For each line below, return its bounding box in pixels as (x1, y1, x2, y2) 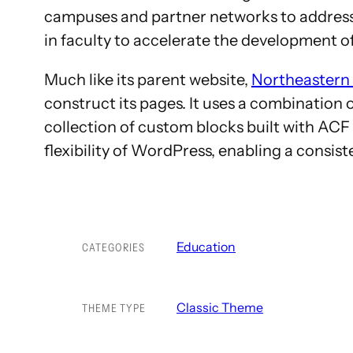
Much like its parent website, (44, 70, 251, 90)
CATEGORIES (82, 240, 145, 255)
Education (176, 239, 236, 255)
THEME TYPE (82, 301, 146, 316)
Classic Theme (176, 299, 263, 316)
